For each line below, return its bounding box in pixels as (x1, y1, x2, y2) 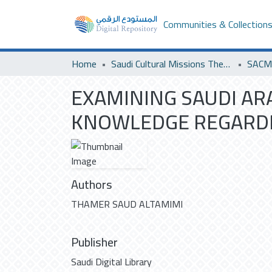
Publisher (71, 231, 118, 253)
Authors (71, 173, 112, 195)
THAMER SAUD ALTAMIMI (71, 195, 183, 213)
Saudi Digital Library (71, 253, 152, 271)
